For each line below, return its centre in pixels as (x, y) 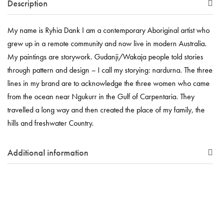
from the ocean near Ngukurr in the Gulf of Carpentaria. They (101, 97)
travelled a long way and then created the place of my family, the (106, 110)
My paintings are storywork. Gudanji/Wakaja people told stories (105, 57)
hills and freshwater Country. (51, 123)
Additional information (48, 153)
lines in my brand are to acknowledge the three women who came (109, 83)
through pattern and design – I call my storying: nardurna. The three (110, 70)
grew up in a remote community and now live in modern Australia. (107, 44)
